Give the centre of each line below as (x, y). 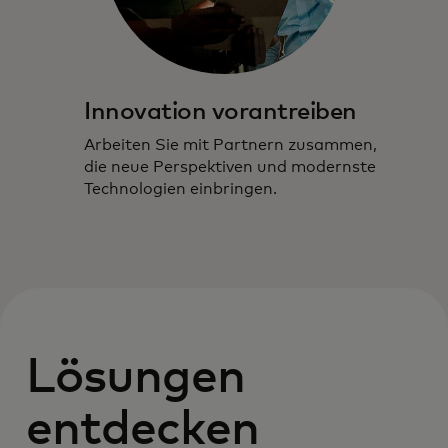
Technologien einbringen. (180, 188)
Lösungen (136, 377)
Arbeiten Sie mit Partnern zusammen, (230, 144)
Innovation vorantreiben (220, 111)
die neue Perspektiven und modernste (230, 166)
